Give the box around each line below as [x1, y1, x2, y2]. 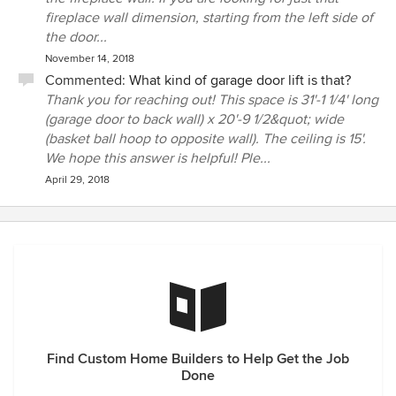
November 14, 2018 [45, 52, 134, 65]
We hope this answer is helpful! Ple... [45, 149, 270, 167]
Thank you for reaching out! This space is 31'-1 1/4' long [45, 91, 378, 109]
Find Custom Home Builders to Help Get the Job [47, 350, 349, 368]
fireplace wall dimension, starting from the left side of [45, 9, 373, 27]
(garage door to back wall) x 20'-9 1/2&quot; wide [45, 110, 344, 128]
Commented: [45, 72, 129, 89]
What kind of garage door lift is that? [129, 72, 351, 89]
